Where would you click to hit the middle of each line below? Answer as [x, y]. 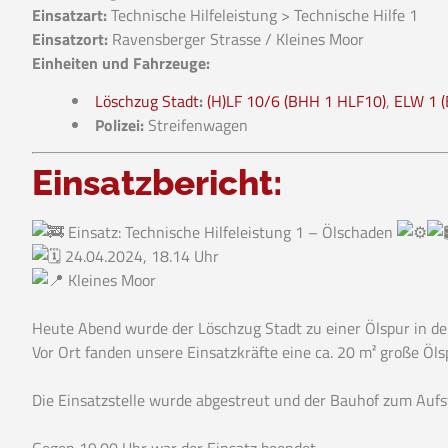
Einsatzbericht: [157, 182]
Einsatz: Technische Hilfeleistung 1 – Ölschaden [230, 231]
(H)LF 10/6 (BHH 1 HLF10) [296, 101]
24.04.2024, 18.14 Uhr [140, 255]
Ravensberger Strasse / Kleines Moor [236, 38]
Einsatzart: [69, 14]
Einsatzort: [70, 38]
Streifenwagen [196, 125]
